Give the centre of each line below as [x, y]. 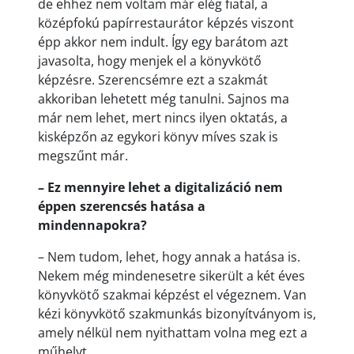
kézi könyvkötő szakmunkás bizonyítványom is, [177, 313]
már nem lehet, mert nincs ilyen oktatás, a [163, 117]
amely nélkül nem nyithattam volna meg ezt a [173, 332]
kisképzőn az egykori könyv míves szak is [158, 136]
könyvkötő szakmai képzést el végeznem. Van [172, 294]
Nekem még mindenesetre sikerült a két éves [171, 275]
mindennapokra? [92, 225]
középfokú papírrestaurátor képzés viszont [166, 23]
